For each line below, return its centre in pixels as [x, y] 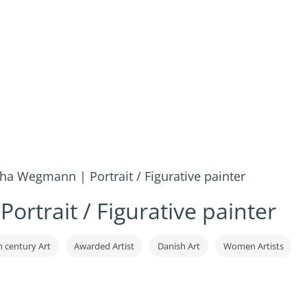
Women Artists [253, 246]
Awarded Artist [104, 246]
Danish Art [179, 246]
